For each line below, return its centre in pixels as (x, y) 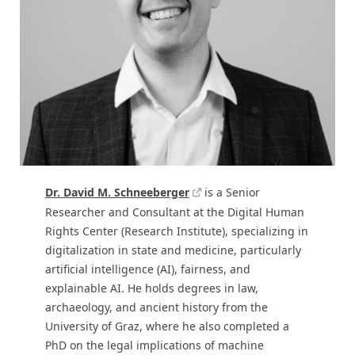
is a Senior (230, 193)
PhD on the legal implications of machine (154, 345)
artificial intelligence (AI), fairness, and (147, 269)
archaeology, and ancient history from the (156, 307)
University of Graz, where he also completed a (167, 326)
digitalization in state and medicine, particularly (173, 250)
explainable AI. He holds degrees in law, (151, 288)
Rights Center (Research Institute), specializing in (176, 231)
